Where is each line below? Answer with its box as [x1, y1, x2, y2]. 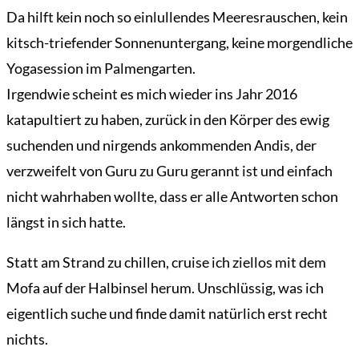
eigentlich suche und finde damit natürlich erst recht [6, 305, 328, 323]
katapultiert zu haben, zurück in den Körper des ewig [6, 111, 329, 129]
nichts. [6, 330, 48, 349]
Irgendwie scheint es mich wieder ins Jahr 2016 [6, 85, 297, 103]
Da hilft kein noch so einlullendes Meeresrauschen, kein [6, 8, 348, 26]
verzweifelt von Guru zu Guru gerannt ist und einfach [6, 162, 333, 180]
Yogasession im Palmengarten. [6, 59, 196, 78]
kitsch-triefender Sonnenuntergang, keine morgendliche [6, 34, 353, 52]
